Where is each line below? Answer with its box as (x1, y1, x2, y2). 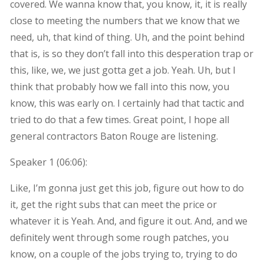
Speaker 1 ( (9, 155, 60, 169)
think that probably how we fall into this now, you (9, 80, 229, 93)
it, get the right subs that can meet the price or (9, 197, 217, 211)
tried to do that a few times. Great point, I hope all (9, 113, 229, 126)
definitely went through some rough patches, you (9, 230, 229, 244)
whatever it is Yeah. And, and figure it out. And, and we (9, 214, 247, 227)
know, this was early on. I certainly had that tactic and (9, 96, 244, 110)
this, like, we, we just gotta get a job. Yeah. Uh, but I (9, 63, 236, 77)
